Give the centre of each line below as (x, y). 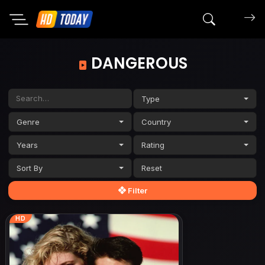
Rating (153, 145)
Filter (136, 190)
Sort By (30, 168)
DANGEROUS (137, 63)
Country (156, 122)
